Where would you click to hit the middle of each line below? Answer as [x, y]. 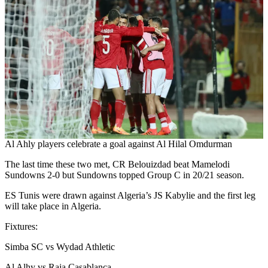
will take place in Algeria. [53, 206]
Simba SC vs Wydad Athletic [60, 246]
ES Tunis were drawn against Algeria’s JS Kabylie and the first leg [130, 195]
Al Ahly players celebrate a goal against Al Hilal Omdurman [118, 144]
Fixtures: [21, 226]
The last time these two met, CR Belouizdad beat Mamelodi [117, 164]
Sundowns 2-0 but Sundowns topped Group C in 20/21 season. [124, 175]
